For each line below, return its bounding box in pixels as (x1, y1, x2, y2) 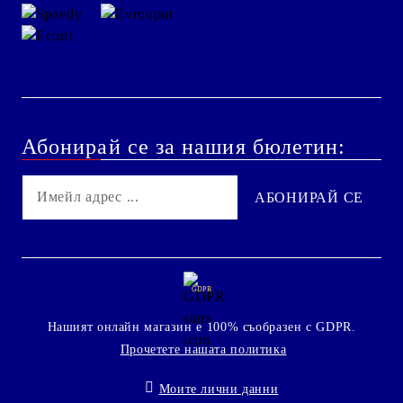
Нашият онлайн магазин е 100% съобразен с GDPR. (47, 319, 356, 334)
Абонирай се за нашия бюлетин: (22, 134, 346, 158)
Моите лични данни (158, 381, 279, 396)
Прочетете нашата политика (120, 342, 287, 356)
